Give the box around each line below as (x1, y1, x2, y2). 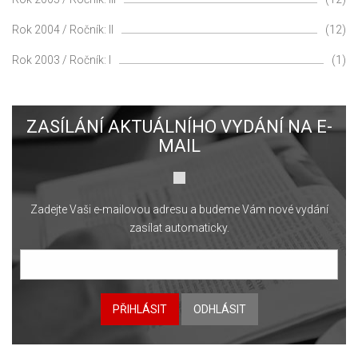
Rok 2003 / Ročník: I (12, 53, 111, 66)
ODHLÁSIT (193, 303, 246, 316)
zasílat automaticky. (129, 221, 229, 234)
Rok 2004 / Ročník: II (12, 22, 113, 36)
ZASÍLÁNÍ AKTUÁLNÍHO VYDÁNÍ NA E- (26, 116, 332, 137)
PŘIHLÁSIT (112, 303, 167, 316)
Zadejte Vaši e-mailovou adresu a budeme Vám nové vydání (30, 202, 328, 216)
